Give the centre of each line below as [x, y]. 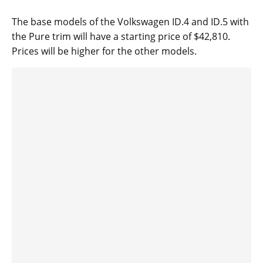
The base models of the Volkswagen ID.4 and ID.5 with [130, 22]
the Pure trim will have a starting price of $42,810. [121, 37]
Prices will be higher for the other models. [104, 51]
